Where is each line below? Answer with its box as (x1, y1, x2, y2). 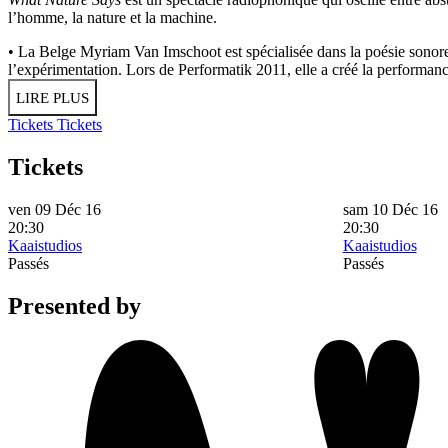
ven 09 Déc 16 (8, 200, 101, 218)
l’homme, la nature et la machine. (8, 9, 217, 27)
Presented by (8, 292, 141, 319)
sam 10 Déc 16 (342, 200, 438, 218)
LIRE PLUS (16, 90, 89, 107)
